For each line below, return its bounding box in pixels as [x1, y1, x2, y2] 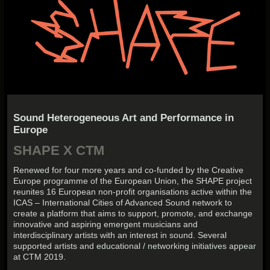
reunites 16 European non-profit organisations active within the [13, 186, 253, 196]
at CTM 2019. [13, 251, 66, 262]
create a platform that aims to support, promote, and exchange [13, 208, 253, 218]
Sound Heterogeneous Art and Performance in [13, 112, 234, 124]
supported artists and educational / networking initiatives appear [13, 240, 257, 251]
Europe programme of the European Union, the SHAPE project [13, 175, 253, 186]
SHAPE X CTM [13, 143, 105, 159]
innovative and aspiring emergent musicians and [13, 219, 198, 229]
